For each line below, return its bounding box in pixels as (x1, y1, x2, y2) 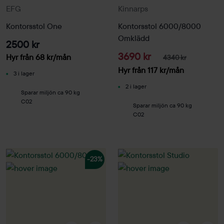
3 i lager (13, 69, 34, 77)
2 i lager (125, 82, 146, 90)
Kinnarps (118, 3, 148, 14)
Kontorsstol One (6, 20, 62, 31)
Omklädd (118, 32, 149, 43)
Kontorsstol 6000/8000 (118, 20, 201, 31)
